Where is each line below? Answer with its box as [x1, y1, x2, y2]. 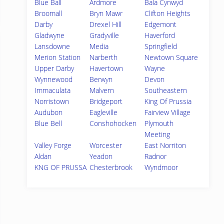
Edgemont [144, 19, 177, 29]
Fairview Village [144, 107, 191, 117]
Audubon [34, 107, 62, 117]
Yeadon [89, 151, 113, 161]
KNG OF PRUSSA [34, 162, 86, 172]
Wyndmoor [144, 162, 178, 172]
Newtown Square [144, 52, 198, 62]
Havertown [89, 63, 123, 73]
